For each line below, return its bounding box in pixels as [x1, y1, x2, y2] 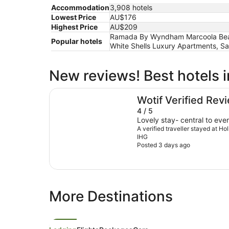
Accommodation [51, 3, 109, 12]
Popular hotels [51, 37, 102, 46]
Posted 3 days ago [137, 141, 190, 149]
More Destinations [49, 188, 173, 205]
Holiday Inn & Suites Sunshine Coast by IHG [49, 87, 217, 98]
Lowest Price [51, 13, 96, 22]
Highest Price [51, 22, 98, 32]
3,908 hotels [110, 3, 152, 12]
